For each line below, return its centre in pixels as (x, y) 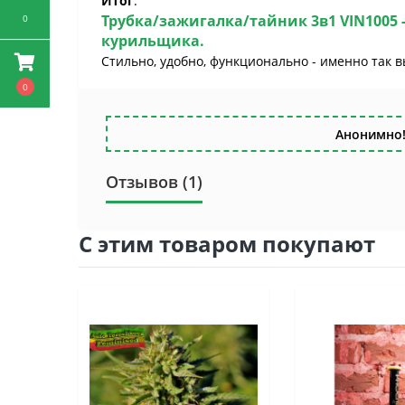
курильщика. (153, 41)
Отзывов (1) (154, 182)
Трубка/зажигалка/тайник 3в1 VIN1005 (250, 21)
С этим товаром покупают (227, 244)
